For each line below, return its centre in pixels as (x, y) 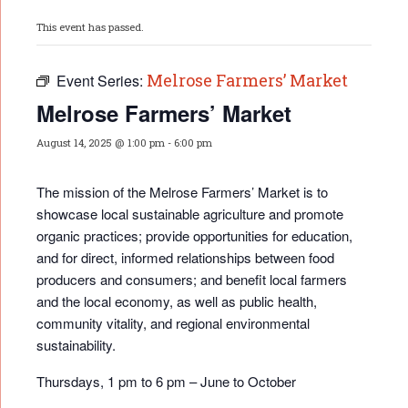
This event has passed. (90, 27)
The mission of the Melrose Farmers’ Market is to (182, 192)
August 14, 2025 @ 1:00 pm (101, 143)
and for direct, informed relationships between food (185, 258)
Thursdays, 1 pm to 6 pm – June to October (166, 382)
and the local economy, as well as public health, (177, 301)
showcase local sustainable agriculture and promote (190, 214)
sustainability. (76, 345)
